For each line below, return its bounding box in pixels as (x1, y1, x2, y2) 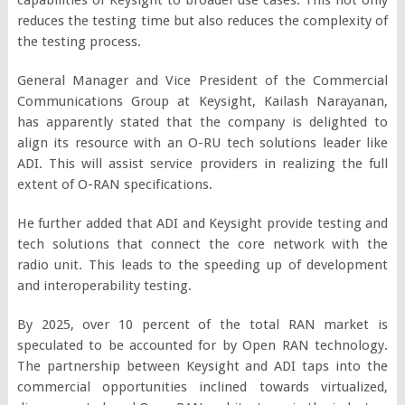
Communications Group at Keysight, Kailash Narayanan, (16, 92, 389, 109)
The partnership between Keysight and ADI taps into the (16, 357, 389, 374)
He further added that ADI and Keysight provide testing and (16, 214, 389, 231)
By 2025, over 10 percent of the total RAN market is (16, 316, 389, 333)
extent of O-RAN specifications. (16, 175, 212, 193)
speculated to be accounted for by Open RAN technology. (16, 336, 389, 353)
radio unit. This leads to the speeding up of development (16, 256, 389, 273)
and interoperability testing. (16, 277, 192, 294)
